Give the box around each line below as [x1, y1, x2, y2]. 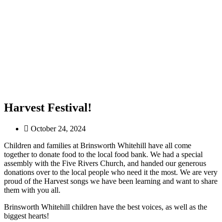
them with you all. [4, 186, 60, 195]
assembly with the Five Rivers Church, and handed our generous [4, 159, 206, 168]
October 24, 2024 [31, 124, 86, 133]
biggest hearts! [4, 212, 51, 221]
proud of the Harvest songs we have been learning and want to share [4, 177, 218, 186]
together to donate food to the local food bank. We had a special [4, 150, 203, 159]
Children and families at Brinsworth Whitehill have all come [4, 141, 191, 150]
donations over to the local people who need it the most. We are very [4, 168, 218, 177]
